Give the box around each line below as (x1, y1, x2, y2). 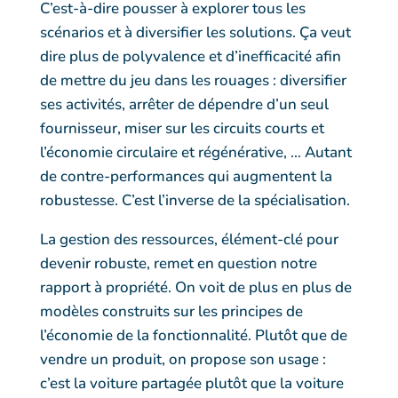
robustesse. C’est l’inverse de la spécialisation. (39, 189, 350, 211)
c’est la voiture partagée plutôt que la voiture (39, 372, 344, 394)
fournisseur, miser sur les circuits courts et (39, 117, 324, 139)
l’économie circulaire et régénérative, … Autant (39, 141, 352, 163)
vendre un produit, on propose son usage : (39, 348, 326, 370)
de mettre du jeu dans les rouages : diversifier (39, 69, 346, 91)
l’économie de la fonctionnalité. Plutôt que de (39, 324, 347, 346)
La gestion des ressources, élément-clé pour (39, 228, 338, 250)
